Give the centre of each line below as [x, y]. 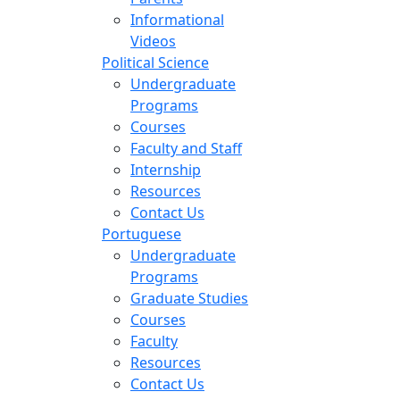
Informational [177, 19]
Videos [153, 41]
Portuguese [142, 233]
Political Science [155, 62]
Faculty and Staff [186, 148]
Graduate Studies [189, 298]
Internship [166, 169]
